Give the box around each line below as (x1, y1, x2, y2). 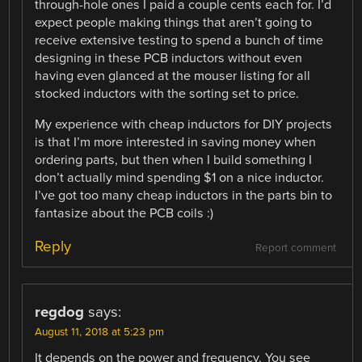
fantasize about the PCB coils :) (35, 205, 214, 222)
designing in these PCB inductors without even (35, 50, 303, 67)
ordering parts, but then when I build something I (35, 152, 313, 169)
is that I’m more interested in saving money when (35, 134, 317, 151)
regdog (35, 303, 85, 322)
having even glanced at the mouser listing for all (35, 68, 311, 85)
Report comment (255, 242, 336, 255)
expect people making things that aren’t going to (35, 15, 313, 32)
